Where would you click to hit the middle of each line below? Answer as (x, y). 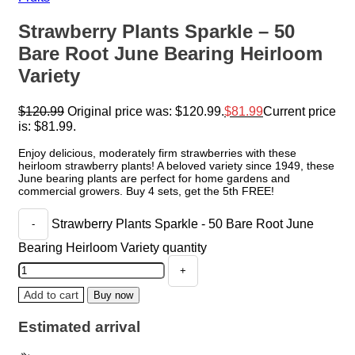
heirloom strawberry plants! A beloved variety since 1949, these (176, 165)
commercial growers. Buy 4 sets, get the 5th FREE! (146, 191)
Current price (300, 111)
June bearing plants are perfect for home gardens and (154, 178)
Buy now (113, 295)
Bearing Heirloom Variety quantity (113, 247)
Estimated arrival (79, 327)
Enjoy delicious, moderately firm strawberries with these (157, 153)
